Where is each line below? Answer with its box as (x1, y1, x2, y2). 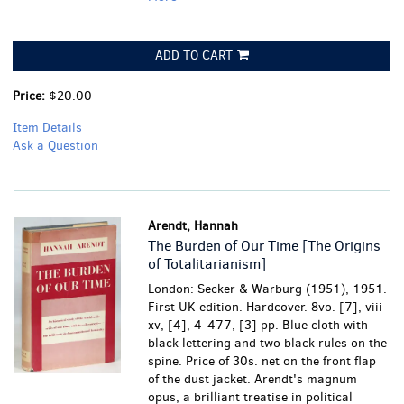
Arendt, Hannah (148, 217, 239, 234)
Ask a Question (13, 137, 98, 154)
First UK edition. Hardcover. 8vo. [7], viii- (148, 298, 389, 316)
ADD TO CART (154, 47, 233, 64)
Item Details (13, 119, 82, 136)
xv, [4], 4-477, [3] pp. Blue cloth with (148, 317, 369, 334)
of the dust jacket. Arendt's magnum (148, 371, 358, 388)
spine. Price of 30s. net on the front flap (148, 353, 377, 370)
